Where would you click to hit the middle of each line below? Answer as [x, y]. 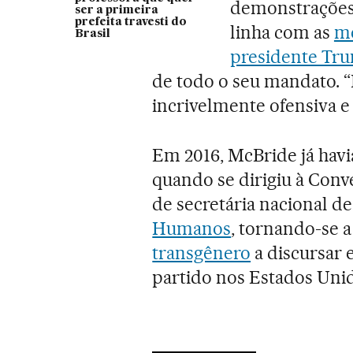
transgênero [202, 253]
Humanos [192, 228]
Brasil [92, 33]
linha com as [282, 32]
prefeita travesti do [130, 22]
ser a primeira [116, 10]
